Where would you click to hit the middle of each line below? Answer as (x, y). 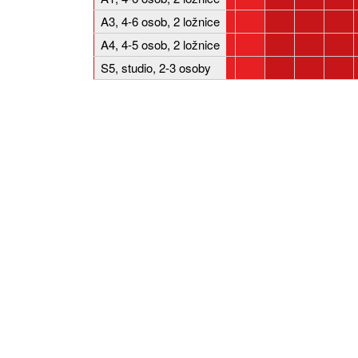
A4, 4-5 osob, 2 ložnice (160, 44)
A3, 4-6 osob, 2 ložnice (160, 21)
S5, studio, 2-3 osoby (156, 68)
